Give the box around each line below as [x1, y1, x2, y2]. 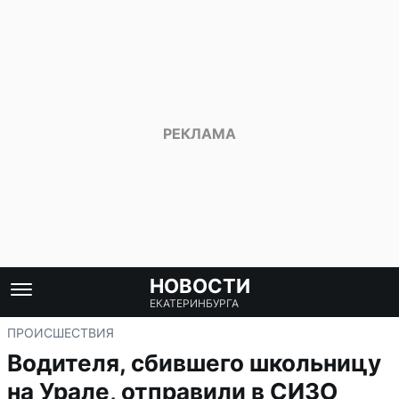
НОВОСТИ [149, 274, 250, 297]
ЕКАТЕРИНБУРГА [149, 297, 239, 310]
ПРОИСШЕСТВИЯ [7, 325, 114, 340]
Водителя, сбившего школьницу [7, 349, 381, 377]
